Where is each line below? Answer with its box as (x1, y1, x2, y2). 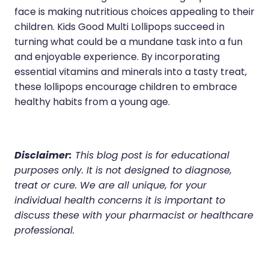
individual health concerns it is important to (14, 193, 225, 210)
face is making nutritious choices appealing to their (14, 5, 255, 21)
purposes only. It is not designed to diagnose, (14, 163, 232, 180)
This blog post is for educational (72, 148, 229, 165)
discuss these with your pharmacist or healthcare (14, 208, 253, 225)
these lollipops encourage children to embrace (14, 80, 237, 96)
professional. (14, 223, 74, 240)
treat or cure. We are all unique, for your (14, 178, 207, 195)
